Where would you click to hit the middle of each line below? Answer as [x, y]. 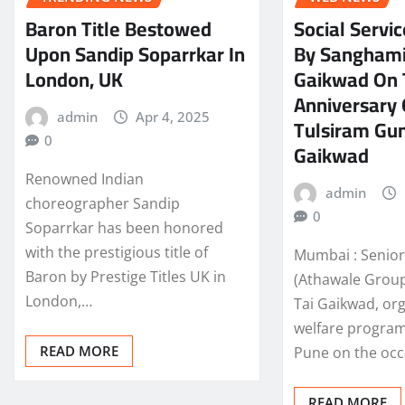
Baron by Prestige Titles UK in [126, 276]
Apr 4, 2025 [173, 117]
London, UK [74, 80]
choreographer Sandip [103, 203]
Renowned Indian [85, 179]
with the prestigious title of [117, 252]
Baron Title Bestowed [118, 29]
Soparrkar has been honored [124, 227]
